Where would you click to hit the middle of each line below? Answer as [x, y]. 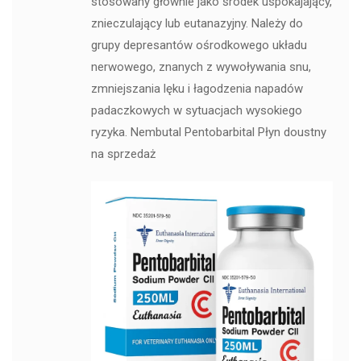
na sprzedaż [123, 154]
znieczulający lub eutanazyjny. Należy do [197, 24]
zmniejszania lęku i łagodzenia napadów [197, 89]
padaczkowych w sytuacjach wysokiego [196, 111]
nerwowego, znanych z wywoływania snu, [201, 67]
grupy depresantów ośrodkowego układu [199, 46]
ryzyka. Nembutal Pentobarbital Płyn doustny [208, 133]
